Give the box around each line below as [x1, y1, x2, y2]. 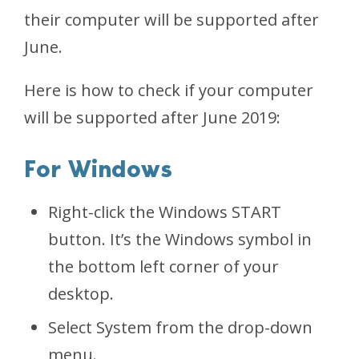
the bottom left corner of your [48, 256, 279, 278]
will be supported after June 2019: [24, 107, 280, 129]
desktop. [48, 283, 114, 305]
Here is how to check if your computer [24, 79, 313, 102]
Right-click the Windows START [48, 201, 281, 224]
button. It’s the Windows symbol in [48, 228, 312, 251]
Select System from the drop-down [48, 317, 313, 339]
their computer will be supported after [24, 9, 319, 31]
